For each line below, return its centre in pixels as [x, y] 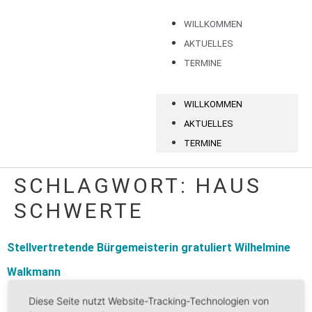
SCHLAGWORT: [105, 186]
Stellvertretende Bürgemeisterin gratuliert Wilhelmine [149, 248]
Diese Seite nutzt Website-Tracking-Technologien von [149, 301]
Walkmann [34, 272]
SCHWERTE [79, 211]
